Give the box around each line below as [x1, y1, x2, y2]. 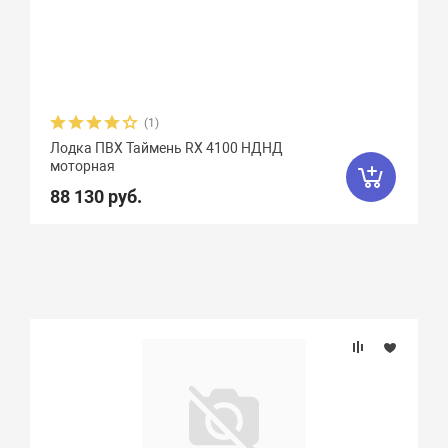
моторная [50, 158, 116, 174]
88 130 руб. [50, 186, 143, 207]
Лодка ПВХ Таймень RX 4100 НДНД [50, 140, 284, 156]
